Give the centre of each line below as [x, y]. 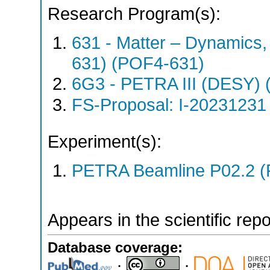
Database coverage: [115, 248]
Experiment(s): [105, 142]
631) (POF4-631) [138, 63]
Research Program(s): [134, 14]
